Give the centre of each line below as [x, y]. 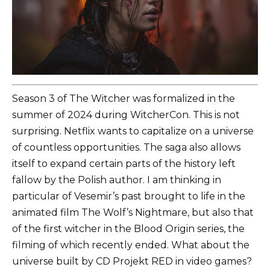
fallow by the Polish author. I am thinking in [117, 180]
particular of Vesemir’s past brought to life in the [129, 196]
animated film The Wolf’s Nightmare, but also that [133, 213]
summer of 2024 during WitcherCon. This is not [126, 115]
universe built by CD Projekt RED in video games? [132, 262]
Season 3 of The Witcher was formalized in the [124, 99]
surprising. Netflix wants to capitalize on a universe [133, 131]
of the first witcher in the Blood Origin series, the [128, 229]
